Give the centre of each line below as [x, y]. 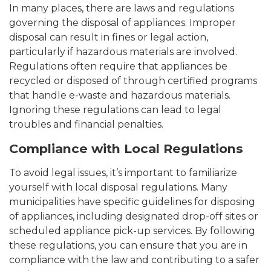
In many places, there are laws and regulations [122, 8]
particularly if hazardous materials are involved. [123, 51]
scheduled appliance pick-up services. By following [132, 230]
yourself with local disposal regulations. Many [118, 187]
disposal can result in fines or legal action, [109, 37]
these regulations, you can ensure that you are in [128, 245]
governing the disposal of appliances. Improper [122, 22]
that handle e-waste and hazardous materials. [120, 95]
